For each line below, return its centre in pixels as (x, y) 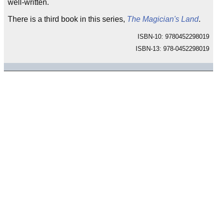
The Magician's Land (163, 19)
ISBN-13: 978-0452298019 (172, 49)
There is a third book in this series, (67, 19)
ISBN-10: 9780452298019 (173, 37)
